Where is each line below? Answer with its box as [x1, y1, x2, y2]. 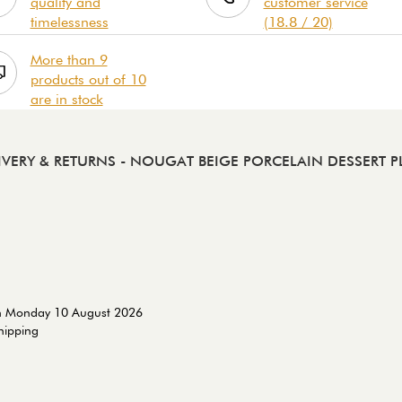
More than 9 [30, 50, 108, 68]
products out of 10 [30, 70, 146, 88]
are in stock [30, 90, 103, 108]
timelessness [30, 13, 109, 31]
